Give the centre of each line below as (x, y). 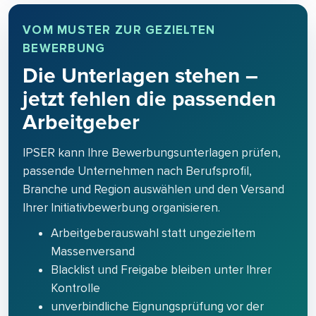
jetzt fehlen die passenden (149, 99)
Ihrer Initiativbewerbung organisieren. (121, 208)
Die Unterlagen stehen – (140, 76)
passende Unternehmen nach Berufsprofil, (137, 171)
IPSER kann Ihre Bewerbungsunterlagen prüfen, (152, 153)
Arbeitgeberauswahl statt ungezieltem (153, 233)
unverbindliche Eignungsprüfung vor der (157, 307)
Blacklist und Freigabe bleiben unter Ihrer (161, 270)
